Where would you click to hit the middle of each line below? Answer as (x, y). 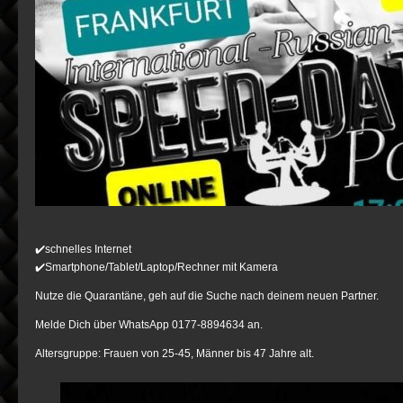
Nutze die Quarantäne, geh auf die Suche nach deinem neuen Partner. (207, 296)
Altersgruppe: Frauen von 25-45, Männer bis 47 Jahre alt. (175, 353)
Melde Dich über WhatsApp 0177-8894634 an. (149, 324)
